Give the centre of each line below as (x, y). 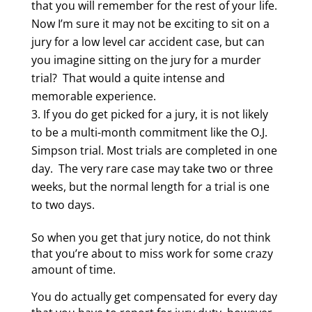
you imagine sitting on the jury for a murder (146, 60)
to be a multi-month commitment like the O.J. (149, 132)
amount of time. (73, 269)
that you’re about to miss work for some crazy (152, 253)
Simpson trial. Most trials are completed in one (154, 150)
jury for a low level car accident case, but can (148, 41)
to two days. (63, 204)
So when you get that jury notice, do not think (150, 237)
